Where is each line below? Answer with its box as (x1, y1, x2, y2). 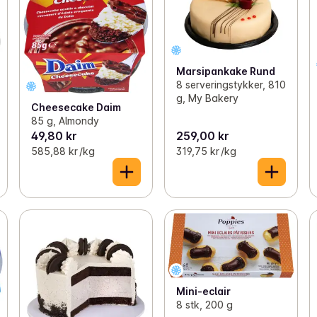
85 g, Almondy (30, 115, 99, 127)
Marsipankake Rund (175, 64, 275, 77)
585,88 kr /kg (30, 145, 95, 158)
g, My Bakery (175, 91, 238, 104)
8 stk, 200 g (175, 299, 233, 311)
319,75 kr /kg (175, 145, 236, 158)
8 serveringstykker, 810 (175, 78, 286, 91)
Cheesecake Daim (30, 101, 121, 114)
